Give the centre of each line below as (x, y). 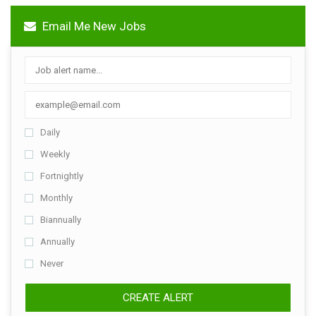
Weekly (55, 154)
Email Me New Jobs (93, 26)
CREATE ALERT (158, 297)
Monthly (56, 197)
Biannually (61, 219)
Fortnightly (62, 176)
